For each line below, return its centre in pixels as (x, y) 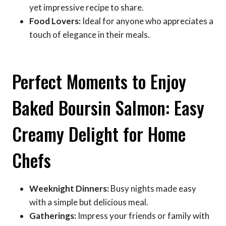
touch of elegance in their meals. (90, 35)
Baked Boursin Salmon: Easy (108, 107)
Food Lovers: (55, 21)
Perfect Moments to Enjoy (99, 81)
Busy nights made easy (153, 189)
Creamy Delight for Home (99, 133)
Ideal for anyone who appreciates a (147, 21)
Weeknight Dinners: (69, 189)
